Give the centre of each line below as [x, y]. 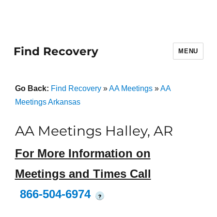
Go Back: [33, 88]
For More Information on [83, 154]
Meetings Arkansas [47, 102]
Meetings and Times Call [83, 174]
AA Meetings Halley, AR [94, 131]
